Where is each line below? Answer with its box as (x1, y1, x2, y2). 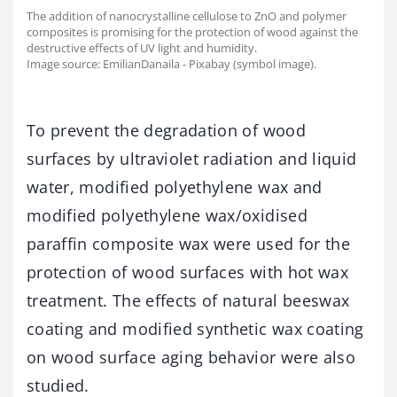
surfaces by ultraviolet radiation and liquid (27, 148, 357, 170)
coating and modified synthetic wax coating (27, 318, 364, 340)
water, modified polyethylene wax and (27, 176, 323, 198)
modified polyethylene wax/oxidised (27, 205, 307, 227)
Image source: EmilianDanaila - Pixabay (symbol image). (27, 56, 316, 73)
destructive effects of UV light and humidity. (27, 40, 260, 57)
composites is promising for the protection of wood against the (27, 24, 358, 41)
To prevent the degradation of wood (27, 120, 306, 142)
